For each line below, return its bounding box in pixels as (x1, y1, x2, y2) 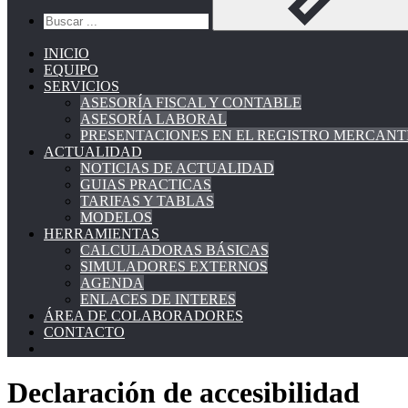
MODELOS (80, 209, 152, 225)
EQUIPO (44, 62, 98, 77)
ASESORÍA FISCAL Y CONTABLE (80, 95, 301, 110)
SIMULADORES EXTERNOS (80, 259, 268, 274)
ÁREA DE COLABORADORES (44, 308, 243, 323)
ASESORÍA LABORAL (80, 111, 227, 127)
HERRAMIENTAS (44, 226, 159, 241)
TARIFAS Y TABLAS (80, 193, 214, 209)
